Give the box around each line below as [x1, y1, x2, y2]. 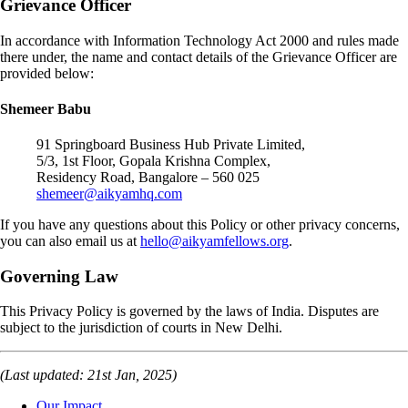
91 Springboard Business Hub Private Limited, [36, 137, 305, 153]
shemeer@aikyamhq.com [36, 186, 182, 202]
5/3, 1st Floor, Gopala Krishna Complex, [36, 153, 270, 169]
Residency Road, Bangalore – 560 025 [36, 169, 260, 186]
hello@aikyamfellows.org [140, 233, 289, 250]
